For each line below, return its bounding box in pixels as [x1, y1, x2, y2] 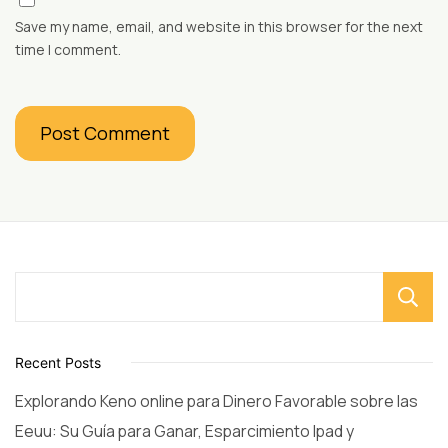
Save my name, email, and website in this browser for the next [15, 16, 423, 36]
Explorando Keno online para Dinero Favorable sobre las [15, 389, 418, 412]
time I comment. [15, 39, 121, 59]
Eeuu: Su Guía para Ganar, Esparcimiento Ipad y [15, 419, 354, 442]
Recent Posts [15, 353, 101, 371]
